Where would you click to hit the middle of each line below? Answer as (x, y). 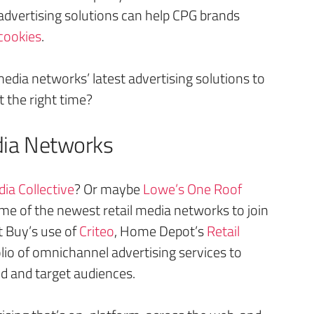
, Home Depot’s (161, 231)
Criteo (97, 231)
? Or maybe (109, 189)
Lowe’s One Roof (192, 189)
